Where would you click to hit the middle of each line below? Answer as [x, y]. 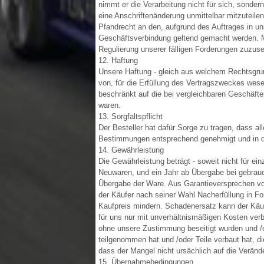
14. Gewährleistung [131, 150]
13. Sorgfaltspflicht [131, 116]
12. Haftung [118, 60]
